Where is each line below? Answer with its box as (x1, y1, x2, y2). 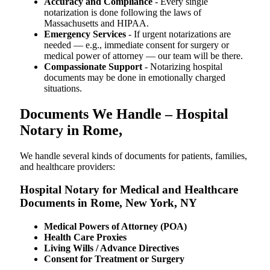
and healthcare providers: (20, 161, 115, 172)
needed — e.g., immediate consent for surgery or (44, 39, 229, 50)
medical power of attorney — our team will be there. (44, 50, 243, 61)
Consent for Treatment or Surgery (44, 254, 184, 265)
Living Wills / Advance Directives (44, 243, 179, 254)
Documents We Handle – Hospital (20, 105, 228, 122)
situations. (44, 83, 82, 93)
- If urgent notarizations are (126, 28, 231, 39)
